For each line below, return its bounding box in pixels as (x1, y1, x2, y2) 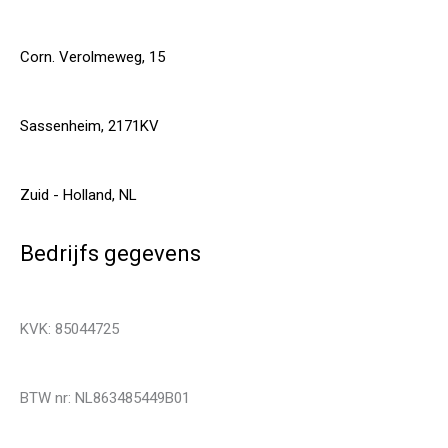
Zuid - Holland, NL (20, 185, 137, 204)
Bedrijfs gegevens (20, 240, 201, 266)
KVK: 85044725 (20, 319, 119, 338)
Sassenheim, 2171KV (20, 116, 159, 135)
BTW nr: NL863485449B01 (20, 388, 190, 407)
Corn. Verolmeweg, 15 (20, 47, 165, 66)
